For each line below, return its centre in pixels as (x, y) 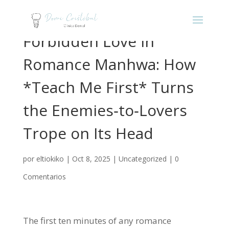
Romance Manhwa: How (109, 64)
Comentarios (44, 177)
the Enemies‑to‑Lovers (105, 110)
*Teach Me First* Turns (108, 87)
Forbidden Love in (88, 41)
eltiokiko (50, 159)
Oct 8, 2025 (91, 159)
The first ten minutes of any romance (97, 221)
